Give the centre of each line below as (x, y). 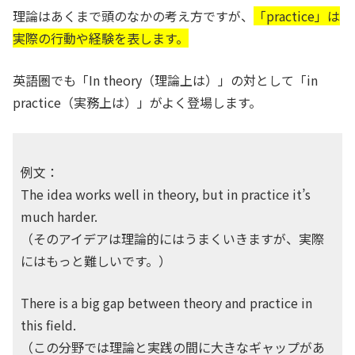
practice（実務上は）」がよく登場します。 (137, 102)
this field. (48, 325)
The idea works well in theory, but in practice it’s (166, 194)
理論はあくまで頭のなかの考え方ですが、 (133, 16)
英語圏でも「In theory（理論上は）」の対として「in (165, 80)
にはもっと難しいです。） (96, 261)
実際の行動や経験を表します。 (101, 38)
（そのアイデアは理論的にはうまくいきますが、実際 (172, 239)
